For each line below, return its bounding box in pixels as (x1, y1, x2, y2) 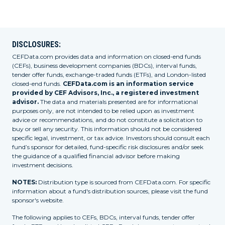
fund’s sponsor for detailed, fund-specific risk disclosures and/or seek (12, 143, 203, 151)
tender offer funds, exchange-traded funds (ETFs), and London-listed (12, 71, 206, 78)
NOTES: (12, 178, 37, 186)
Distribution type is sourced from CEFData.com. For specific (37, 178, 210, 186)
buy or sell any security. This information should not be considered (12, 125, 201, 133)
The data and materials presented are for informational (39, 98, 198, 105)
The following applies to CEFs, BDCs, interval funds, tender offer (12, 213, 195, 221)
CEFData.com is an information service (63, 80, 194, 87)
